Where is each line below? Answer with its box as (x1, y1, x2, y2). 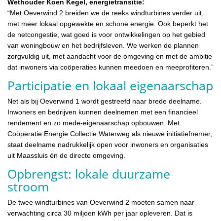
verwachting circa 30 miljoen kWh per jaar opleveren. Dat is (7, 209, 192, 217)
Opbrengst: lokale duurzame (7, 165, 170, 182)
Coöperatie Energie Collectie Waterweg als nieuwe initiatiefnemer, (7, 129, 212, 138)
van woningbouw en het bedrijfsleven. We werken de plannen (7, 41, 199, 49)
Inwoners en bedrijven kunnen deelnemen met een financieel (7, 108, 198, 116)
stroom (7, 178, 49, 195)
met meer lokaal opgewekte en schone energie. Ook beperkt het (7, 19, 208, 28)
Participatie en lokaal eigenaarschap (7, 77, 213, 94)
